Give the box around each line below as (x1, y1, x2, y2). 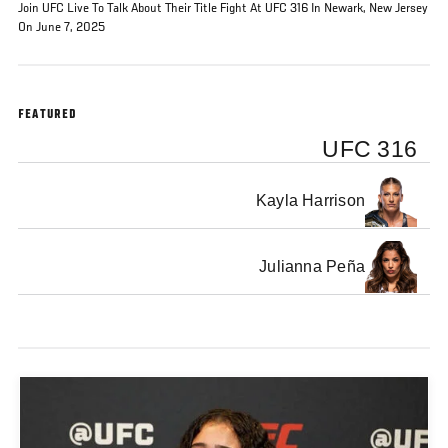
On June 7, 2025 (18, 21, 108, 35)
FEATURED (18, 108, 78, 123)
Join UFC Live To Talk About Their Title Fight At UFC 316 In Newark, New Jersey (18, 2, 428, 16)
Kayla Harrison (255, 192, 366, 210)
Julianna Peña (259, 258, 366, 276)
